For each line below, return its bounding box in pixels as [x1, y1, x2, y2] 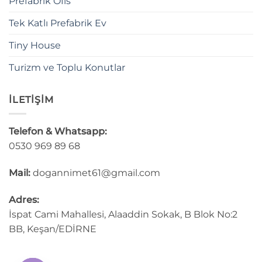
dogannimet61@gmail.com [33, 167, 160, 179]
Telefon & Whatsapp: [9, 126, 107, 137]
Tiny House [9, 39, 61, 51]
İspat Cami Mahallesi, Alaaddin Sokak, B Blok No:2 [9, 208, 237, 220]
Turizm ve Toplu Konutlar [9, 61, 125, 73]
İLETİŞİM [9, 94, 54, 105]
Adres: [9, 194, 39, 205]
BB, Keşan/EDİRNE [9, 223, 96, 235]
